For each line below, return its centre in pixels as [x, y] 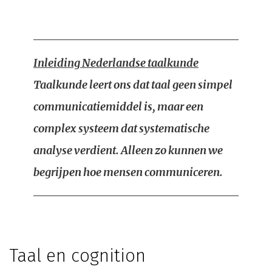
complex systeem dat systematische [121, 128]
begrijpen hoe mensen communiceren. [128, 172]
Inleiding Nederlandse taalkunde [116, 63]
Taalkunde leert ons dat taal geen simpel [133, 85]
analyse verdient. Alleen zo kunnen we [128, 150]
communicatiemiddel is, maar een [118, 107]
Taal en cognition [77, 256]
